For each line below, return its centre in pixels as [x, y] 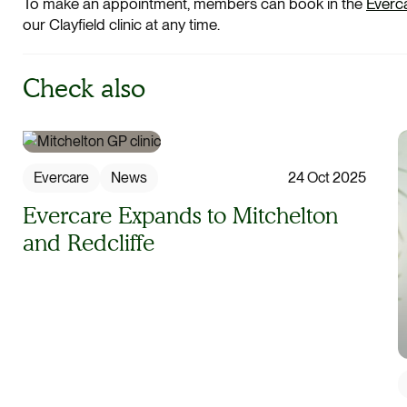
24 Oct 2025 [327, 178]
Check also [84, 88]
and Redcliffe [89, 243]
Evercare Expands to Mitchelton [180, 215]
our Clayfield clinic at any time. [121, 25]
